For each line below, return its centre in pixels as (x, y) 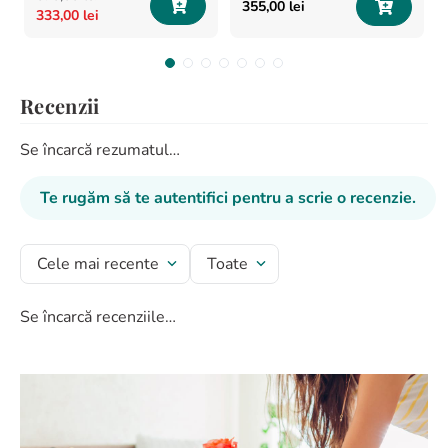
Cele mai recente (98, 264)
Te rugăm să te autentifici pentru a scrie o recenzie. (228, 198)
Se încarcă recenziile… (98, 317)
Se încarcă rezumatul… (100, 150)
